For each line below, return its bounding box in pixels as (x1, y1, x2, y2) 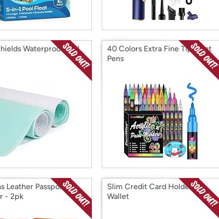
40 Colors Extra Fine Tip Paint (107, 44, 212, 53)
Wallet (107, 192, 129, 201)
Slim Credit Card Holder (107, 182, 192, 191)
